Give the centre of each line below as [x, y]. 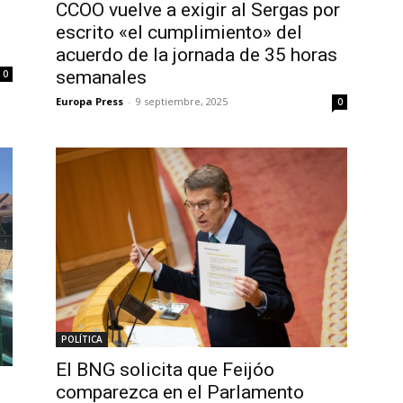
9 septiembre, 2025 [182, 102]
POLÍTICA [82, 340]
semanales [101, 78]
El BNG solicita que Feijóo [165, 370]
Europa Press [90, 102]
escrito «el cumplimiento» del [179, 33]
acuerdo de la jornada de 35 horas [197, 55]
